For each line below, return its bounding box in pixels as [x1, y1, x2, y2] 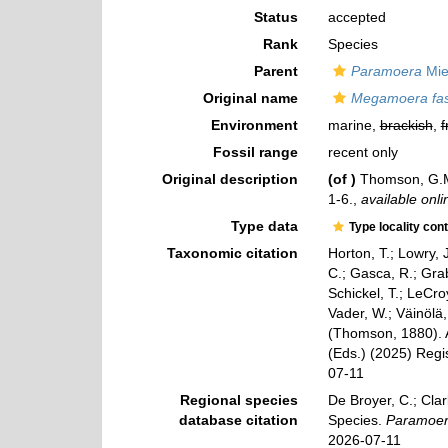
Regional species [179, 392, 298, 408]
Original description [161, 171, 298, 187]
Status [253, 9, 298, 25]
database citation [178, 412, 298, 428]
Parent [253, 63, 298, 79]
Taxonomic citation [166, 245, 298, 261]
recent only [327, 144, 398, 160]
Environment [210, 117, 298, 133]
